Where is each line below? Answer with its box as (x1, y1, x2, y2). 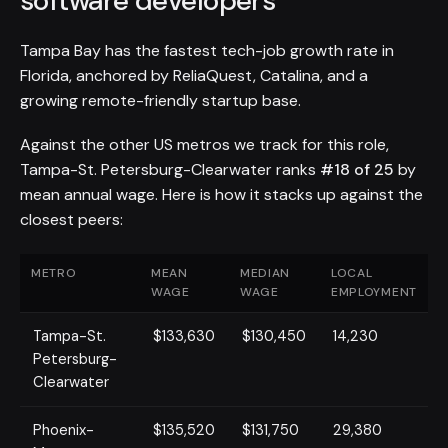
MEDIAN (239, 265, 291, 282)
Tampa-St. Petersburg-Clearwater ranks (20, 159, 320, 181)
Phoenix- (33, 420, 95, 441)
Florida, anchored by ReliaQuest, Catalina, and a (20, 64, 368, 86)
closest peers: (20, 209, 123, 231)
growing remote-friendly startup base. (20, 89, 301, 111)
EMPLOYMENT (330, 284, 418, 301)
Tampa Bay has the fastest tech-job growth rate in (20, 39, 394, 61)
